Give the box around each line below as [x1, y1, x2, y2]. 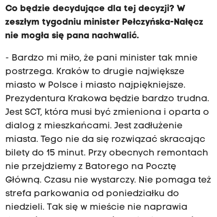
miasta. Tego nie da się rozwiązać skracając [5, 135, 205, 145]
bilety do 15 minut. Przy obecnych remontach [5, 149, 208, 158]
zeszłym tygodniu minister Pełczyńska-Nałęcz [5, 17, 203, 27]
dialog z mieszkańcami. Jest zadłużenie [5, 122, 183, 131]
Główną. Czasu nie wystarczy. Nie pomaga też [5, 176, 211, 186]
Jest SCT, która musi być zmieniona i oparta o [5, 108, 209, 118]
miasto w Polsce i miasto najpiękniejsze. [5, 81, 186, 91]
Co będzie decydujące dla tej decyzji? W [5, 4, 186, 14]
